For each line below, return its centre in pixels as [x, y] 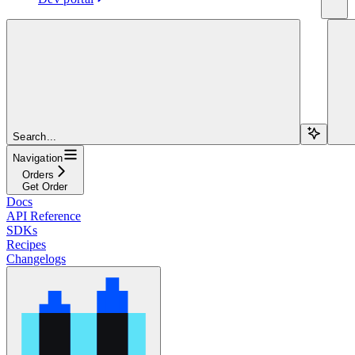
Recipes [26, 244]
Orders [38, 174]
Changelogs [36, 258]
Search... [35, 136]
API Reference [44, 216]
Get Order [45, 186]
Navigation [38, 158]
